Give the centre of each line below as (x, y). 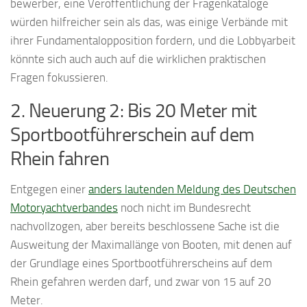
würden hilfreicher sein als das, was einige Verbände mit (149, 22)
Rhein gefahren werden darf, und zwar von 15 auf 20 (141, 282)
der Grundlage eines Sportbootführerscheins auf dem (141, 263)
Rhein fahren (60, 159)
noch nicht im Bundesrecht (184, 208)
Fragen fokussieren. (59, 78)
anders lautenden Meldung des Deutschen (192, 189)
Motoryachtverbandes (64, 208)
